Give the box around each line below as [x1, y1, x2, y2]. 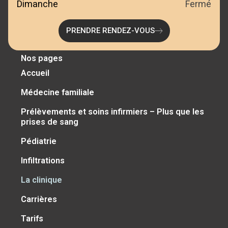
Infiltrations [21, 156, 65, 166]
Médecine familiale [21, 88, 95, 98]
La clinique [21, 175, 63, 185]
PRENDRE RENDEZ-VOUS [66, 25, 155, 35]
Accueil [21, 68, 50, 78]
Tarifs [21, 214, 44, 224]
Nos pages [21, 53, 63, 64]
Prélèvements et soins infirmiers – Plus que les [21, 107, 205, 117]
